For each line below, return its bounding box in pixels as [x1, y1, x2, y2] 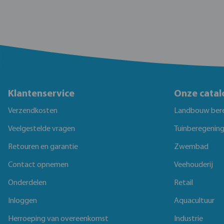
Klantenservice [8, 89, 74, 99]
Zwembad [174, 143, 208, 151]
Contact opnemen [8, 161, 68, 169]
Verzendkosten [8, 107, 57, 115]
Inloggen [8, 197, 37, 205]
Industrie [174, 215, 203, 223]
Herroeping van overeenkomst [8, 215, 108, 223]
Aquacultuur [174, 197, 214, 205]
